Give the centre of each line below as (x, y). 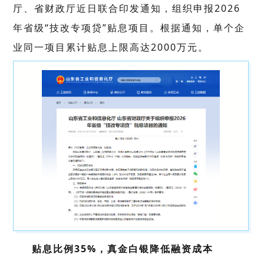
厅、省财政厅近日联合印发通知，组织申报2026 (127, 8)
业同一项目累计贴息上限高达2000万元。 (111, 47)
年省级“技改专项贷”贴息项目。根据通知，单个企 (129, 28)
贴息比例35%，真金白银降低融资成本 (123, 249)
